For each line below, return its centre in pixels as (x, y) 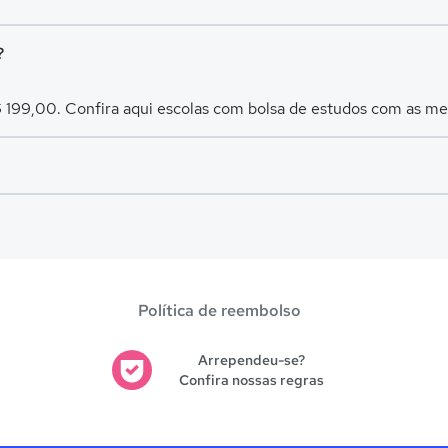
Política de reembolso (219, 310)
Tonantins (148, 220)
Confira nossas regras (251, 380)
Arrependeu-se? (251, 360)
